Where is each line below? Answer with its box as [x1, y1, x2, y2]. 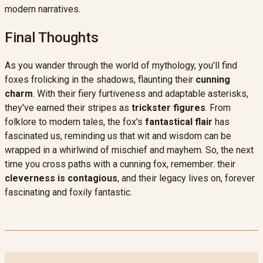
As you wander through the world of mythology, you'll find [5, 60, 237, 72]
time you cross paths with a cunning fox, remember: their [5, 159, 235, 170]
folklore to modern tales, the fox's [5, 116, 145, 128]
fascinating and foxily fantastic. [5, 187, 132, 198]
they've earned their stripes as [5, 102, 131, 114]
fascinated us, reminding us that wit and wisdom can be [5, 130, 231, 142]
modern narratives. [5, 3, 80, 15]
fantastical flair [145, 116, 213, 128]
